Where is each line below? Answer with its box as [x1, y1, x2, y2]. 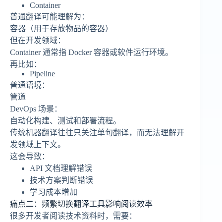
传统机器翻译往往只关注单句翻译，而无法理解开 [10, 128, 184, 137]
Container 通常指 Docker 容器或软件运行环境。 [10, 48, 173, 57]
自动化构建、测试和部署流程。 [10, 116, 121, 125]
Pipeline [30, 69, 55, 78]
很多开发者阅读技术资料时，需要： [10, 212, 137, 221]
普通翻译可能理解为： [10, 12, 89, 21]
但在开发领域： [10, 36, 65, 45]
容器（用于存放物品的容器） [10, 24, 113, 33]
